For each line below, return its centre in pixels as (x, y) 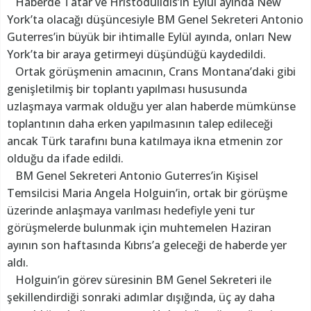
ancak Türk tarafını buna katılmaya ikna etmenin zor (145, 141)
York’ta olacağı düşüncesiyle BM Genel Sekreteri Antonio (155, 20)
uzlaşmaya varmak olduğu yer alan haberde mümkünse (151, 107)
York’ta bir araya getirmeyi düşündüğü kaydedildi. (136, 54)
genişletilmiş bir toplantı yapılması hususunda (127, 89)
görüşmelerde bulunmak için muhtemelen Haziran (139, 228)
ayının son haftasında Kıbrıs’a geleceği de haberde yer (147, 245)
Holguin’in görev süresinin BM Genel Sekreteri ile (139, 280)
